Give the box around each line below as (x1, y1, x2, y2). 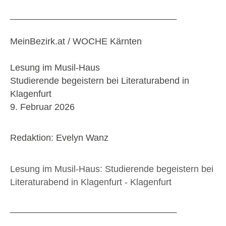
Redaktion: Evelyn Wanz (10, 133, 108, 143)
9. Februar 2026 (10, 102, 75, 112)
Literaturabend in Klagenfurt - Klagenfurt (10, 177, 172, 187)
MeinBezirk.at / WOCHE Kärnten (10, 36, 142, 47)
